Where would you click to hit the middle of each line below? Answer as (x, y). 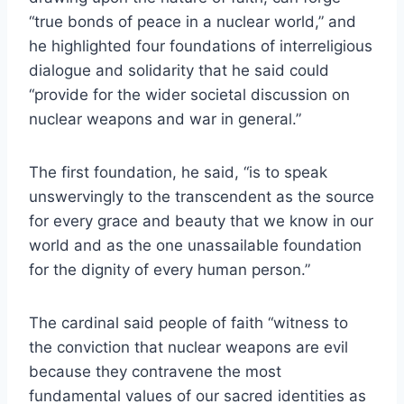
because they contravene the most (155, 372)
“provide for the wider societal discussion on (189, 95)
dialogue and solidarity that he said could (179, 71)
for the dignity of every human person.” (170, 270)
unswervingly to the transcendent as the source (202, 197)
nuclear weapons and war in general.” (165, 119)
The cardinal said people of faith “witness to (188, 323)
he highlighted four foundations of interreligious (201, 46)
